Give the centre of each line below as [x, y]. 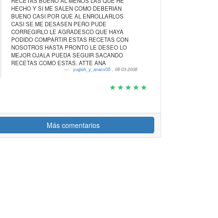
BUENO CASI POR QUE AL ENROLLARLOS [67, 16]
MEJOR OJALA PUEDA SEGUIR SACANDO [67, 55]
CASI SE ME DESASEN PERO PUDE [59, 24]
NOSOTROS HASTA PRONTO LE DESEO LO [69, 47]
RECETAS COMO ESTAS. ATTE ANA [100, 63]
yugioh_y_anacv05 [93, 69]
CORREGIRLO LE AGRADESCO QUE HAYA [67, 32]
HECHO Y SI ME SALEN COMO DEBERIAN [66, 8]
